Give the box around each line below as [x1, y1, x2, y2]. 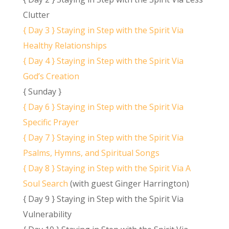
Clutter [22, 9, 52, 21]
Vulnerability [22, 209, 74, 220]
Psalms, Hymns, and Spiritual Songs [22, 147, 159, 159]
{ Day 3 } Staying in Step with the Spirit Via [22, 25, 184, 36]
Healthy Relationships [22, 40, 109, 52]
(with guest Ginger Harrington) [70, 178, 189, 190]
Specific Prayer [22, 117, 81, 128]
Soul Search [22, 178, 70, 190]
